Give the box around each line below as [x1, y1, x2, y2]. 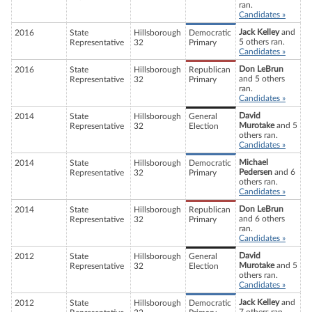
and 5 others [239, 75, 285, 84]
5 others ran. [239, 38, 285, 47]
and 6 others [239, 214, 285, 224]
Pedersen [239, 168, 272, 177]
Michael [239, 158, 268, 167]
